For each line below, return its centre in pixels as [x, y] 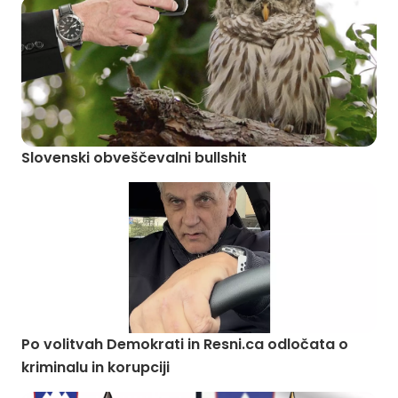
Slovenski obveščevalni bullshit [134, 158]
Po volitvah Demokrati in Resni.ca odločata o [185, 344]
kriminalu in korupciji [96, 367]
